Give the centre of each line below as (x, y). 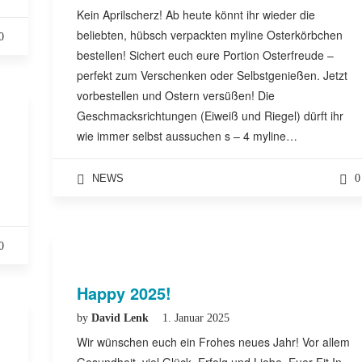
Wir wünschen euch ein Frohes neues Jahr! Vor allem (213, 342)
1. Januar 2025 (196, 318)
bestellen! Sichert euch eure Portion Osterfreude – (205, 55)
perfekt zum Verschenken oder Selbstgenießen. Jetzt (212, 75)
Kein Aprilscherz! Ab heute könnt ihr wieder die (196, 15)
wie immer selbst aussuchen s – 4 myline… (187, 136)
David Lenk (122, 318)
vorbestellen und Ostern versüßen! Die (176, 95)
